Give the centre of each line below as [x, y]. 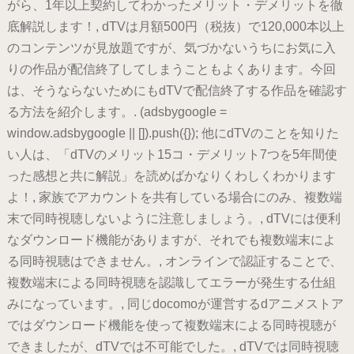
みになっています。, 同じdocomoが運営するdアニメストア [175, 304]
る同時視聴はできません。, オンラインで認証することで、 [174, 262]
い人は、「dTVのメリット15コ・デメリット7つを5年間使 [172, 155]
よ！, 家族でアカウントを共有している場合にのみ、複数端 [174, 198]
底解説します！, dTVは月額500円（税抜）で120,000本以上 [175, 27]
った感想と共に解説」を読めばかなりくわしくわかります [171, 176]
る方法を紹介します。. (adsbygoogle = [117, 112]
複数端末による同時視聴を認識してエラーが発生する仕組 [171, 283]
